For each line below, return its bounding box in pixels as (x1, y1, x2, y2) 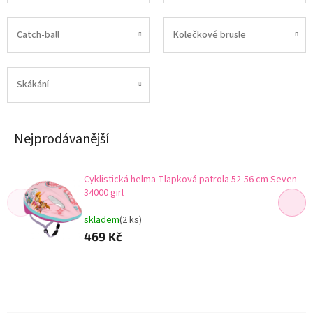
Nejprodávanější (14, 129, 109, 149)
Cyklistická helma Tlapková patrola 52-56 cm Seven (84, 172, 297, 187)
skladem (84, 212, 119, 227)
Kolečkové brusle (173, 28, 246, 43)
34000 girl (84, 185, 124, 200)
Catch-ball (17, 28, 59, 43)
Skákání (17, 78, 49, 92)
